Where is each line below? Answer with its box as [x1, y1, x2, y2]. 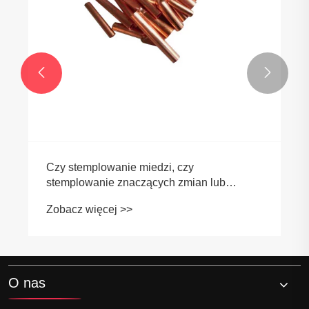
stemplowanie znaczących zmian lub [46, 176, 226, 188]
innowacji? [46, 191, 99, 203]
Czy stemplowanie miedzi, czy [46, 161, 194, 173]
